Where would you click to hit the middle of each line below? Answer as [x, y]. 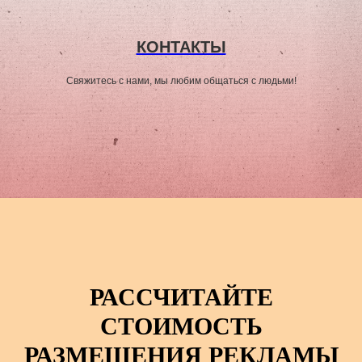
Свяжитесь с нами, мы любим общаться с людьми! [181, 81]
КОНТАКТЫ [181, 47]
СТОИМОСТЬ [181, 326]
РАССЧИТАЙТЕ [181, 297]
